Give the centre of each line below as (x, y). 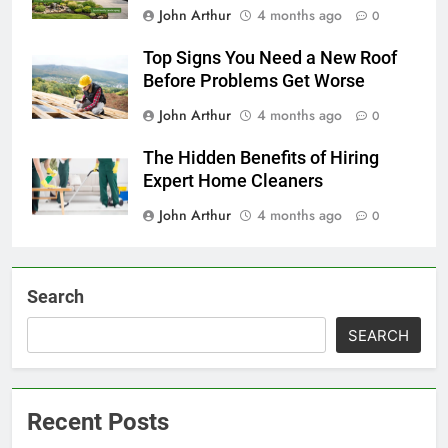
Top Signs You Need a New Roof (270, 57)
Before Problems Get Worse (254, 80)
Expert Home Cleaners (233, 180)
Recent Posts (98, 421)
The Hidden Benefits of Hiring (261, 157)
